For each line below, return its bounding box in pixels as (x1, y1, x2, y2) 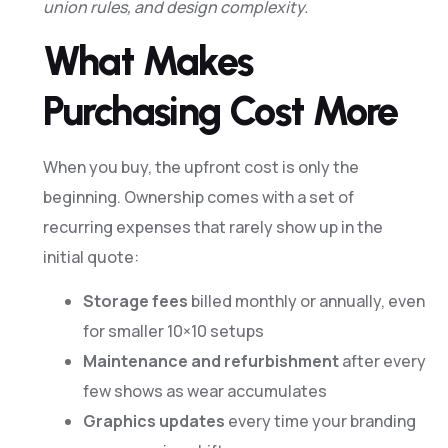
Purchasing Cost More (42, 86, 398, 135)
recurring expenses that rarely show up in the (42, 215, 383, 238)
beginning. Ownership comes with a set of (42, 185, 354, 208)
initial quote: (42, 245, 139, 268)
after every (338, 350, 426, 373)
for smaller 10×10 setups (82, 320, 264, 343)
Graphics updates (82, 410, 225, 433)
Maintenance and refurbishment (82, 350, 339, 373)
